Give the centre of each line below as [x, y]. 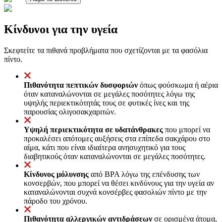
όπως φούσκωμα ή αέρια [178, 85]
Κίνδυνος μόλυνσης [56, 174]
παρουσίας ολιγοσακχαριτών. [70, 111]
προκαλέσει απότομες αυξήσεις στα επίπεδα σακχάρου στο [117, 138]
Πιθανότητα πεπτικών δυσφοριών [81, 85]
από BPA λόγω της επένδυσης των [144, 174]
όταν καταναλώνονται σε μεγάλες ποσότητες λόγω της [109, 94]
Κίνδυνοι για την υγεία [61, 29]
